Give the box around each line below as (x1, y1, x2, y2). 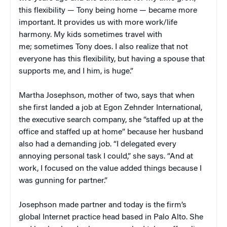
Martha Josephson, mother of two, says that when (19, 91, 195, 100)
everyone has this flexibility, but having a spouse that (19, 55, 205, 63)
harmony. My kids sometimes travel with (19, 30, 162, 39)
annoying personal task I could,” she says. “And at (19, 152, 193, 161)
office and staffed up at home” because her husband (19, 128, 203, 136)
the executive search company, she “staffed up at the (19, 116, 203, 124)
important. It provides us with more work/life (19, 18, 177, 27)
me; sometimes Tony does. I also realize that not (19, 43, 188, 51)
